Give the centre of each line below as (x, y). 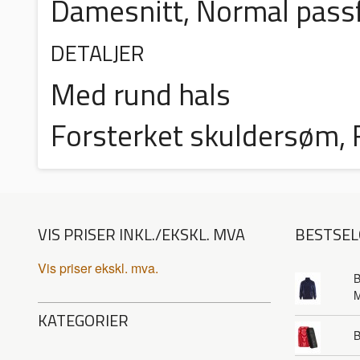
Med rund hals (141, 94)
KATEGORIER (83, 321)
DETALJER (97, 53)
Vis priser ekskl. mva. (98, 268)
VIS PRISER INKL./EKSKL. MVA (141, 235)
